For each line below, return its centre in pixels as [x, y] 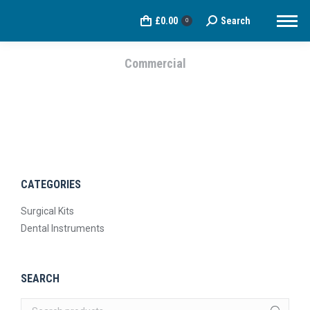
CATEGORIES [51, 184]
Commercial [155, 63]
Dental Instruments [63, 228]
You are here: [185, 82]
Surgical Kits [47, 211]
